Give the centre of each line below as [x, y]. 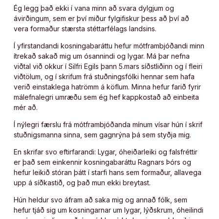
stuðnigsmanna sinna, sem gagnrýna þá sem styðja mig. [104, 135]
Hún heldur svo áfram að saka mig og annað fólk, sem [100, 200]
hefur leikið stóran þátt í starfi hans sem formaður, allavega [108, 173]
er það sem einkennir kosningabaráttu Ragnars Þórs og [102, 162]
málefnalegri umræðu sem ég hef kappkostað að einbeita [106, 97]
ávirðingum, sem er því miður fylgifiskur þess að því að [101, 19]
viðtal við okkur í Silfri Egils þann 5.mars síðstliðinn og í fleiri [108, 66]
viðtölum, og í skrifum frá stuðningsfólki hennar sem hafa [104, 77]
